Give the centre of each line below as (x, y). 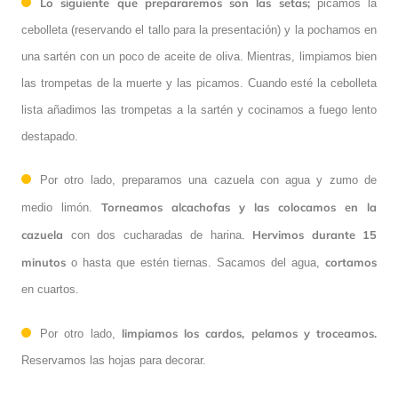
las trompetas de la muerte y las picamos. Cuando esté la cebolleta (199, 84)
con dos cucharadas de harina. (161, 235)
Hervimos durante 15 (314, 235)
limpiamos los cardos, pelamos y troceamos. (249, 334)
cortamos (351, 263)
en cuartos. (50, 290)
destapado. (50, 137)
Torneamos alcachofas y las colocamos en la (239, 207)
